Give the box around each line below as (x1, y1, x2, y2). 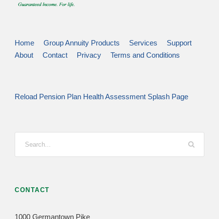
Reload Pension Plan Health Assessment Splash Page (15, 92, 188, 101)
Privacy (77, 50, 101, 59)
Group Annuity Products (44, 38, 120, 47)
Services (129, 38, 157, 47)
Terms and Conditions (110, 50, 180, 59)
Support (167, 38, 192, 47)
